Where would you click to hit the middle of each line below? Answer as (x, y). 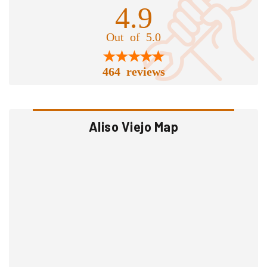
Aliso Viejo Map (133, 127)
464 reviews (133, 71)
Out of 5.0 (133, 36)
